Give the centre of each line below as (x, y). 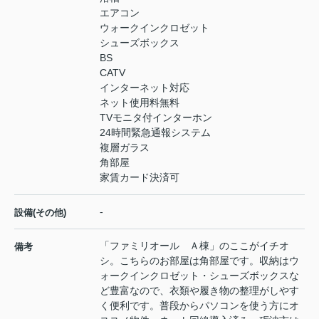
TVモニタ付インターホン (156, 118)
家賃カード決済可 (140, 178)
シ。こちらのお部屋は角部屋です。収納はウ (199, 261)
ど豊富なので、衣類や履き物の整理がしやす (199, 291)
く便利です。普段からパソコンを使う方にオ (199, 306)
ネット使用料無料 (140, 103)
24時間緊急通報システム (155, 133)
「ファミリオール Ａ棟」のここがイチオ (194, 246)
